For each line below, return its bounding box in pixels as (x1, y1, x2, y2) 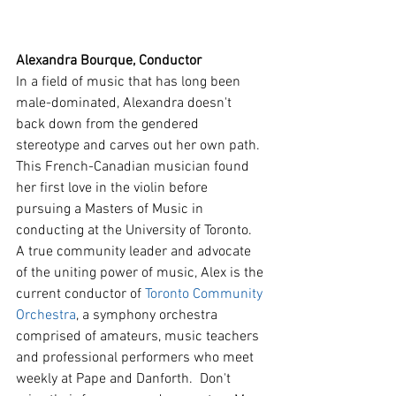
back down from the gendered (16, 115, 202, 133)
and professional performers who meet (16, 348, 257, 367)
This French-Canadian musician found (16, 157, 253, 176)
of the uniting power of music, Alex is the (16, 263, 267, 282)
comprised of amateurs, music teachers (16, 327, 263, 346)
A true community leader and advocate (16, 242, 255, 261)
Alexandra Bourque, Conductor (16, 51, 202, 70)
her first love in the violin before (16, 179, 211, 197)
